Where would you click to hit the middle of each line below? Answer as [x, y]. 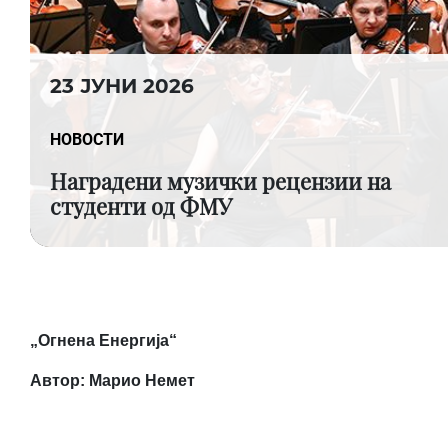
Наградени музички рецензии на [220, 181]
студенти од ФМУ [141, 206]
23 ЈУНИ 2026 [122, 86]
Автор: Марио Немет [112, 380]
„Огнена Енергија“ [103, 340]
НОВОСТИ [87, 139]
